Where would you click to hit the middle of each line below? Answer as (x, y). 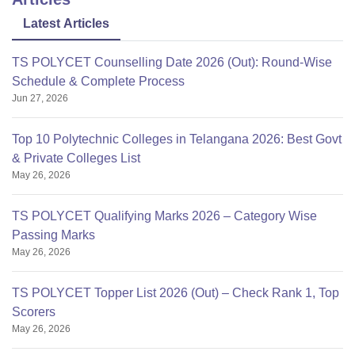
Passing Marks (53, 235)
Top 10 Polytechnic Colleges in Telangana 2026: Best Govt (177, 139)
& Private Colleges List (76, 158)
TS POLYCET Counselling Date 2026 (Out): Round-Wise (172, 63)
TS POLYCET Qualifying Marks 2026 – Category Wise (164, 216)
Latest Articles (66, 24)
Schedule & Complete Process (98, 82)
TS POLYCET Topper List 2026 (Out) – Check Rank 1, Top (176, 293)
